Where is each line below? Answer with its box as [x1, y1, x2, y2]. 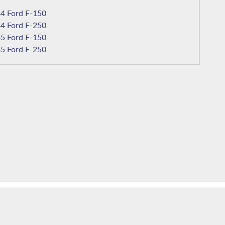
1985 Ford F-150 [25, 34, 46, 42]
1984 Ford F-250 [25, 22, 46, 30]
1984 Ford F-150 [25, 10, 46, 18]
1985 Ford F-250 [25, 46, 46, 54]
